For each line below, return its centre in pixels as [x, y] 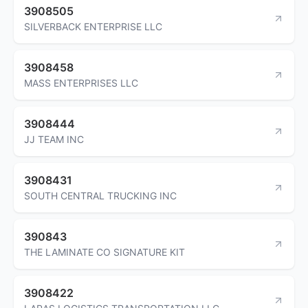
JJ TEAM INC [54, 139]
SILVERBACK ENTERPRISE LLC [93, 26]
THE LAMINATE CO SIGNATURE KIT [104, 252]
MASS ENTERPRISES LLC [81, 82]
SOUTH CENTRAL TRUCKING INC [100, 195]
